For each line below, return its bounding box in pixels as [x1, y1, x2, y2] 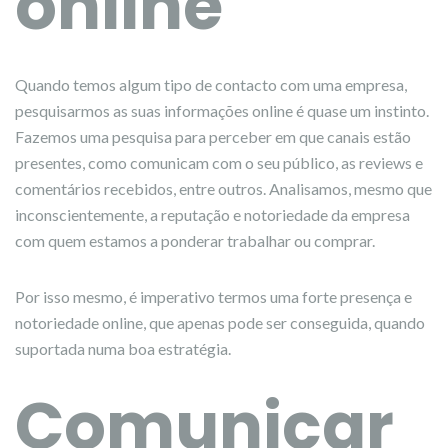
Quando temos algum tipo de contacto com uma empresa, [15, 75, 407, 94]
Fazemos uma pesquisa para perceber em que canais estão [15, 127, 411, 146]
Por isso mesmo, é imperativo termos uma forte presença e [15, 287, 412, 306]
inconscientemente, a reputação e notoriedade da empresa [15, 205, 410, 224]
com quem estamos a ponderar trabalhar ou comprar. [15, 231, 375, 250]
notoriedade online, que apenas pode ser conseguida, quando [15, 313, 425, 332]
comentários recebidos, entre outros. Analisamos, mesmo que [15, 179, 432, 198]
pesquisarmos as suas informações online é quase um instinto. [15, 101, 429, 120]
